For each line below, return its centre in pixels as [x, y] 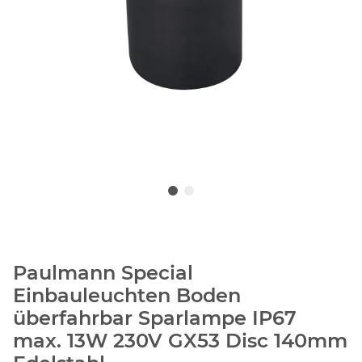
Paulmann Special [103, 273]
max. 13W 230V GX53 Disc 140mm [180, 341]
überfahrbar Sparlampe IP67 [155, 318]
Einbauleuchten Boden [127, 296]
